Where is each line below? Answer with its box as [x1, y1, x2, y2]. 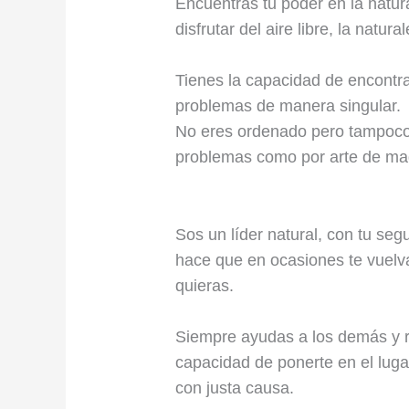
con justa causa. [175, 378, 295, 397]
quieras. [175, 276, 235, 295]
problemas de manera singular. [175, 97, 402, 116]
